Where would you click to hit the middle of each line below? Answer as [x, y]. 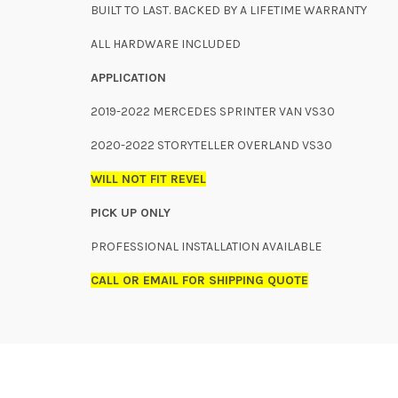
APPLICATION [128, 78]
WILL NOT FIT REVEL [148, 179]
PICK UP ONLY [132, 213]
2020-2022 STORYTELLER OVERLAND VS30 [211, 145]
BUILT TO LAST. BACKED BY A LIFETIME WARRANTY [229, 10]
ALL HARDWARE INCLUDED [166, 44]
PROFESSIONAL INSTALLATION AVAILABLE [207, 247]
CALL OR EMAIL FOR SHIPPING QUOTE [199, 280]
